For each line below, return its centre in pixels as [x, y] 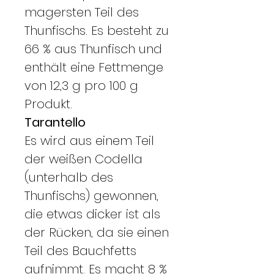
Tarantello [55, 122]
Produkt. [48, 104]
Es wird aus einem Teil [89, 140]
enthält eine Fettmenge [94, 67]
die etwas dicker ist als [92, 214]
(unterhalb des [69, 177]
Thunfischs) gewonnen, [91, 195]
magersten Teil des [82, 12]
